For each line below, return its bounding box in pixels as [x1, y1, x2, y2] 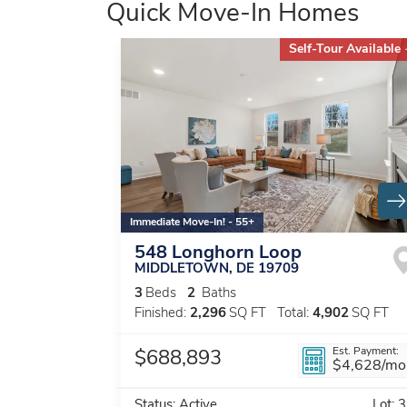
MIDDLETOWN [134, 263, 229, 277]
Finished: [134, 307, 186, 322]
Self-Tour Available [289, 42, 401, 56]
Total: [277, 307, 309, 322]
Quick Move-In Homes [106, 2, 359, 27]
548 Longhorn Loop [134, 244, 302, 263]
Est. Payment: [333, 346, 399, 358]
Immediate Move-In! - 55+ [130, 217, 254, 229]
